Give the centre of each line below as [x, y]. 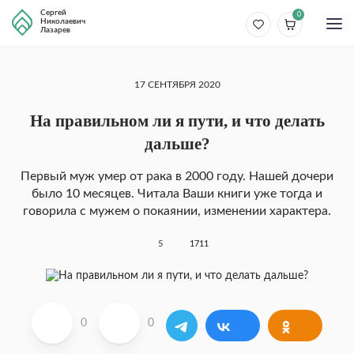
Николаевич [63, 21]
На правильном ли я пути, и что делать [177, 121]
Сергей [53, 13]
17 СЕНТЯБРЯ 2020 [177, 85]
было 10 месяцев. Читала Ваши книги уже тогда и [177, 194]
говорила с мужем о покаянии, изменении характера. [177, 211]
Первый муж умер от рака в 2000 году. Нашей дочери [177, 176]
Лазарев [55, 30]
